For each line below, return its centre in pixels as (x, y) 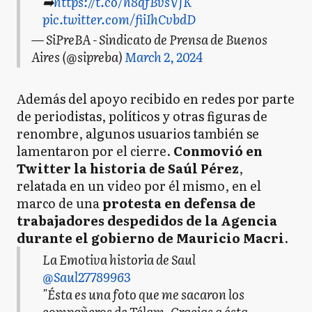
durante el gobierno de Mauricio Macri (150, 237)
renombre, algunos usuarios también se (138, 133)
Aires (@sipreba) (78, 56)
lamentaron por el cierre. (95, 150)
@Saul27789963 (86, 277)
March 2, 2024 (164, 56)
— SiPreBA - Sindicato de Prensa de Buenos (149, 39)
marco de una (58, 203)
